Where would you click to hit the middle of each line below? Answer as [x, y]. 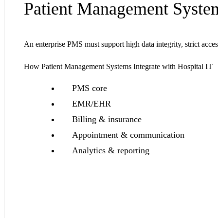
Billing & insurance [107, 119]
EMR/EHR [91, 104]
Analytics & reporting [111, 151]
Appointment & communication [128, 135]
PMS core [90, 88]
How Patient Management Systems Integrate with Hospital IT [118, 67]
